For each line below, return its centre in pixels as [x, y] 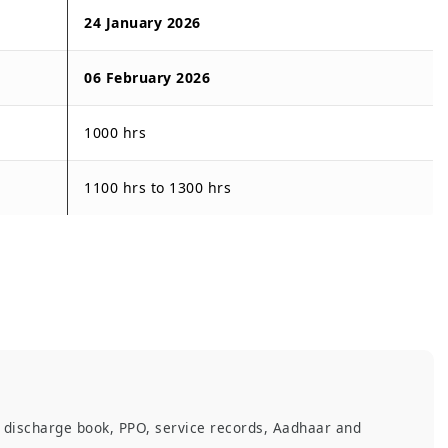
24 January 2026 [142, 22]
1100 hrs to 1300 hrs [157, 187]
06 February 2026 [147, 77]
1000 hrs [115, 132]
